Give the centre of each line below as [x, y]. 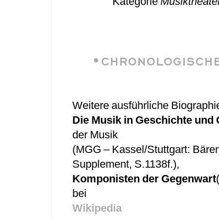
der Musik [95, 135]
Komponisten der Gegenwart [144, 179]
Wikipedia [97, 208]
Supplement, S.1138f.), [126, 164]
